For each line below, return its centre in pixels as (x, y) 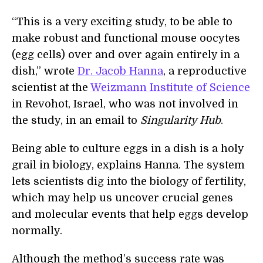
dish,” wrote (45, 71)
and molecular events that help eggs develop (130, 214)
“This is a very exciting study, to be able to (122, 22)
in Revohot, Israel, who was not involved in (125, 104)
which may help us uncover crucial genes (122, 198)
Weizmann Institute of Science (170, 87)
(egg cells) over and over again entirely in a (126, 55)
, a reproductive (205, 71)
